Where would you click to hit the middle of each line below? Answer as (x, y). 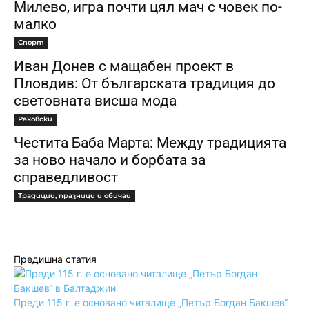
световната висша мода (95, 100)
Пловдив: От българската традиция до (144, 83)
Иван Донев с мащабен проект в (124, 66)
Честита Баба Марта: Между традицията (150, 142)
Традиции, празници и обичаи (74, 195)
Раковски (35, 119)
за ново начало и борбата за (110, 160)
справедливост (66, 177)
